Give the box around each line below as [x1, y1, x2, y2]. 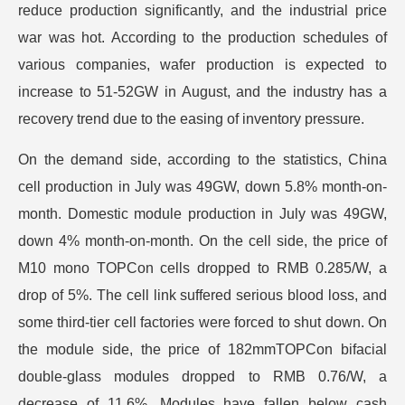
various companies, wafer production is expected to [18, 57, 387, 72]
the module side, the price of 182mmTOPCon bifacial [18, 342, 387, 357]
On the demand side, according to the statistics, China [18, 152, 387, 167]
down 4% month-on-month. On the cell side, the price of [18, 233, 387, 249]
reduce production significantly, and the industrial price [18, 3, 387, 18]
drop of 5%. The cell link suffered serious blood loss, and [18, 287, 387, 303]
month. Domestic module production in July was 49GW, [18, 206, 387, 221]
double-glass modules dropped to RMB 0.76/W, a [18, 369, 387, 384]
